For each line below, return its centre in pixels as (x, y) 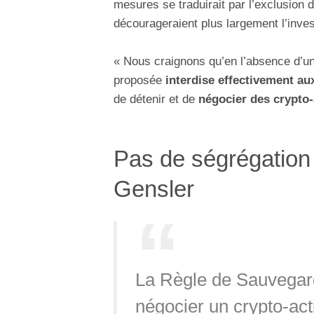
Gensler (154, 189)
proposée (138, 81)
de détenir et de (156, 100)
